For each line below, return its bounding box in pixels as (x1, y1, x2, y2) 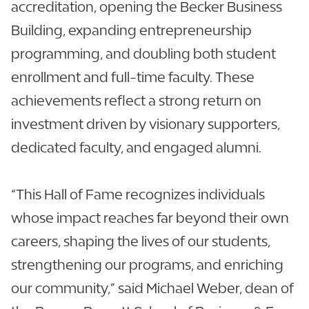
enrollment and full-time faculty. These (11, 69, 255, 86)
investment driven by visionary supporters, (11, 116, 280, 132)
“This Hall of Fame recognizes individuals (11, 186, 265, 203)
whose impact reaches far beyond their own (11, 210, 289, 226)
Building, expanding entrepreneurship (11, 22, 252, 39)
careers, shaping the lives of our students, (11, 233, 270, 250)
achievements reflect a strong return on (11, 92, 261, 109)
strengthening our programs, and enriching (11, 257, 283, 273)
